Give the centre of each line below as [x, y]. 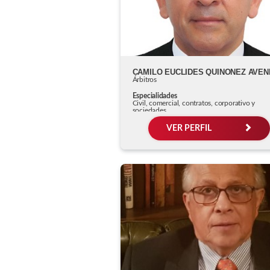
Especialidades [155, 96]
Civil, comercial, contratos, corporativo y [194, 103]
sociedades [149, 110]
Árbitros [144, 79]
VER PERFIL [190, 128]
